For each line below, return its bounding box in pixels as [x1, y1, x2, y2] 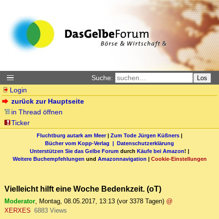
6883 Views [34, 207, 67, 215]
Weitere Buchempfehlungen [12, 155, 85, 162]
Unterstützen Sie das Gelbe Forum [30, 148, 119, 154]
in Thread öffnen [11, 108, 63, 116]
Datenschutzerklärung [117, 140, 174, 146]
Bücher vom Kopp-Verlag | [45, 140, 117, 146]
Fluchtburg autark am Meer [37, 132, 106, 138]
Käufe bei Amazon [137, 148, 184, 154]
